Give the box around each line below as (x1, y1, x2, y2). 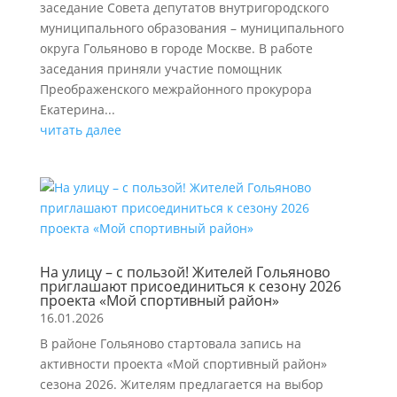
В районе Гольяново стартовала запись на (39, 334, 301, 352)
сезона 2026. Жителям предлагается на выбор (39, 375, 323, 393)
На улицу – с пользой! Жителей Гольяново (39, 261, 331, 282)
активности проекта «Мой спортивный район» (39, 354, 327, 372)
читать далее (39, 121, 121, 138)
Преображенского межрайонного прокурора (39, 80, 312, 97)
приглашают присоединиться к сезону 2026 (39, 276, 341, 296)
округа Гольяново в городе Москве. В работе (39, 39, 313, 57)
